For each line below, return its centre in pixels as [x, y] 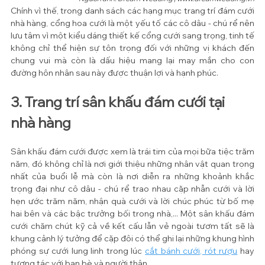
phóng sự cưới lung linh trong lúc [78, 251]
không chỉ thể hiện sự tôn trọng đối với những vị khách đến [132, 48]
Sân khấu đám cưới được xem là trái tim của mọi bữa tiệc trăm [132, 151]
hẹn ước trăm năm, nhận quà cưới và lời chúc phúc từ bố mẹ [132, 201]
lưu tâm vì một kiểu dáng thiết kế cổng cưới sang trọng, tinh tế [132, 35]
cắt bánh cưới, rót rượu [191, 251]
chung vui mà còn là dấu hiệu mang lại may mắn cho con [132, 60]
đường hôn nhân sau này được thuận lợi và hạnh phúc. [114, 72]
